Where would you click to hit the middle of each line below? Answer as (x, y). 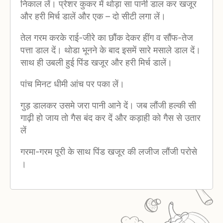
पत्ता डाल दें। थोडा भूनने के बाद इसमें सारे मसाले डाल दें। (111, 50)
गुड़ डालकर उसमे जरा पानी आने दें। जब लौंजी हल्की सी (108, 106)
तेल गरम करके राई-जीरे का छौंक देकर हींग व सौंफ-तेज (107, 38)
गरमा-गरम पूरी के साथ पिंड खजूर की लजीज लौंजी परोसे (109, 152)
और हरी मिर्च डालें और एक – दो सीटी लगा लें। (93, 16)
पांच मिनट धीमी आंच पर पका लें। (72, 84)
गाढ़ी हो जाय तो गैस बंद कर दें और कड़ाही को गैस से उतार (111, 118)
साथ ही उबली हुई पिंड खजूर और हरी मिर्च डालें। (96, 63)
